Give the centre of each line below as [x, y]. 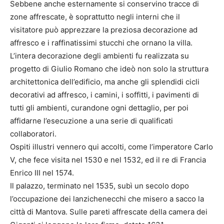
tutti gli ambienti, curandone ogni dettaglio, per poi [99, 108]
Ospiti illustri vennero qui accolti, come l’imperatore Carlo [111, 147]
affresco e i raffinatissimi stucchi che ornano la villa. [101, 43]
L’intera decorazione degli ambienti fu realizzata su [99, 56]
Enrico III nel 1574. [42, 173]
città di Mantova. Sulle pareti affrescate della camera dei [109, 212]
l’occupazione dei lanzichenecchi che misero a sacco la [107, 199]
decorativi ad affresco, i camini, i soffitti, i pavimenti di [104, 95]
